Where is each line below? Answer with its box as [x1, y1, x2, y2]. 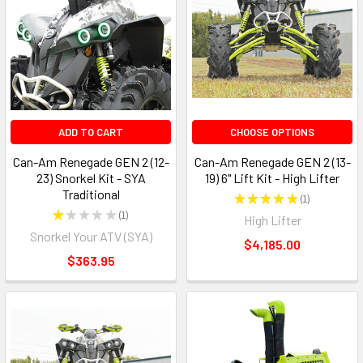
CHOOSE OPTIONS [230, 126, 314, 139]
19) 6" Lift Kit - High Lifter [205, 170, 340, 186]
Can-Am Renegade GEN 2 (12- [12, 154, 169, 170]
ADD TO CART [58, 126, 123, 139]
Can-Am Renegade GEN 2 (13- [194, 154, 351, 170]
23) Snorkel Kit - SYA [36, 170, 146, 186]
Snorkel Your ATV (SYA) [29, 228, 152, 245]
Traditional [62, 186, 120, 203]
